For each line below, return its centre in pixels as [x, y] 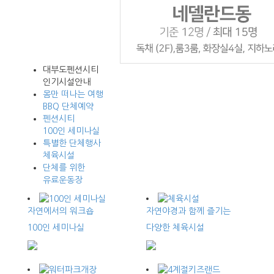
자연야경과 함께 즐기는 [188, 211]
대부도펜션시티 [71, 70]
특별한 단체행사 [72, 143]
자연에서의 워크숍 [61, 211]
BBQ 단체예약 [68, 107]
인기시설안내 [67, 82]
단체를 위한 [64, 168]
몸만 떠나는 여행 [73, 94]
